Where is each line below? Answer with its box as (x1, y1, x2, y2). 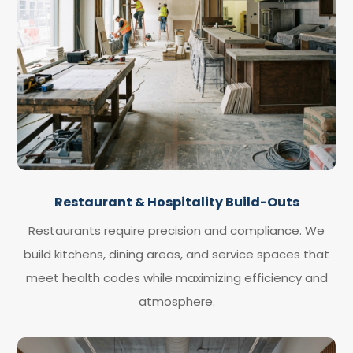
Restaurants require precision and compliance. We (28, 222, 325, 239)
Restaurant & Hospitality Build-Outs (54, 193, 299, 211)
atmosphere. (138, 293, 215, 310)
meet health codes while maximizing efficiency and (25, 269, 328, 286)
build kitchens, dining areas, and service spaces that (24, 246, 329, 262)
